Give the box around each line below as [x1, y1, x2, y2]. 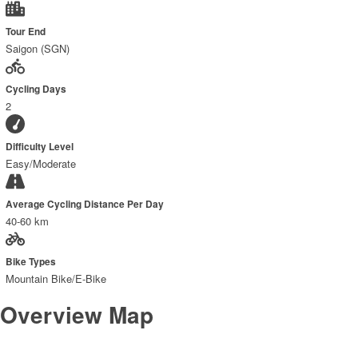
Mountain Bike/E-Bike [6, 271, 106, 287]
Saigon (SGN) [6, 41, 70, 57]
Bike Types [6, 255, 56, 269]
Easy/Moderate [6, 156, 76, 172]
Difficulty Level [6, 140, 74, 154]
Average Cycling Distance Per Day [6, 197, 164, 212]
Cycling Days [6, 82, 66, 97]
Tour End [6, 25, 46, 39]
